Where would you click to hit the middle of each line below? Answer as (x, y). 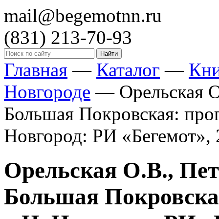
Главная (36, 70)
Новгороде (47, 92)
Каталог (128, 70)
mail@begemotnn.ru (83, 15)
